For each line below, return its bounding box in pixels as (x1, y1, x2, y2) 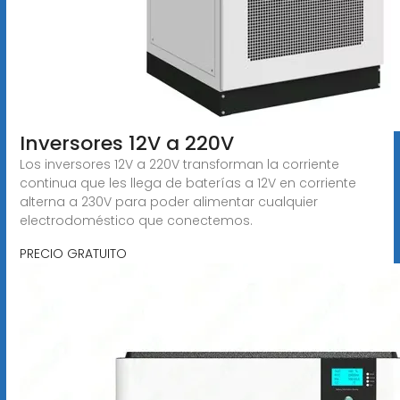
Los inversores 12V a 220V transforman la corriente (19, 154, 339, 173)
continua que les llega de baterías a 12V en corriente (19, 173, 356, 192)
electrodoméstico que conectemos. (19, 211, 253, 229)
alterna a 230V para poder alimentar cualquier (19, 192, 318, 211)
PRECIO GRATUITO (19, 244, 127, 262)
